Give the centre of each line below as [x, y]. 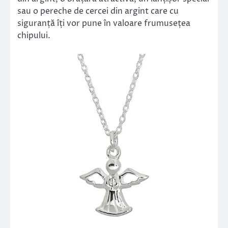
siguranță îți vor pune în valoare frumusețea [104, 23]
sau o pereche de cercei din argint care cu [98, 11]
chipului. [34, 35]
